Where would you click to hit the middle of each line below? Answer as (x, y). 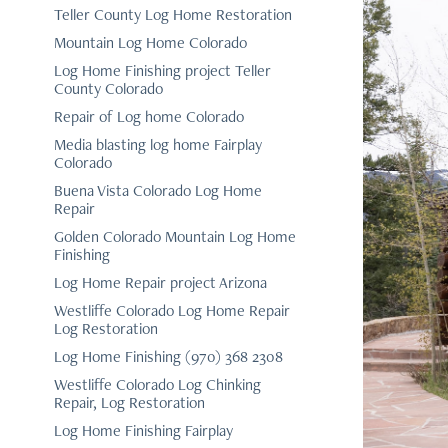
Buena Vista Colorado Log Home (157, 190)
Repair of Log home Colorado (148, 116)
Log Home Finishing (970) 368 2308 (168, 356)
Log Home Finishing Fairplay (143, 430)
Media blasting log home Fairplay (157, 144)
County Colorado (108, 88)
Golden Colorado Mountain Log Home (174, 236)
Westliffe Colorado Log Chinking (157, 384)
